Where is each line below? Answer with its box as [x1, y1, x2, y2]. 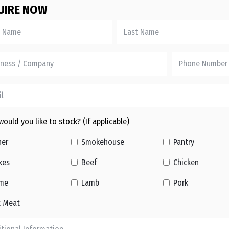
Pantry [173, 137, 194, 147]
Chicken [173, 157, 199, 168]
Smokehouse [81, 137, 124, 147]
